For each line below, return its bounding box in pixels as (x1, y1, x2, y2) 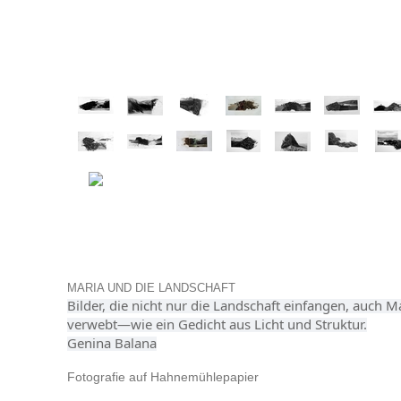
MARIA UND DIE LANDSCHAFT (66, 282, 235, 294)
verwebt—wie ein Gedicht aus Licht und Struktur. (66, 315, 367, 333)
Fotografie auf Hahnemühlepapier (66, 370, 262, 384)
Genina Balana (66, 334, 157, 352)
